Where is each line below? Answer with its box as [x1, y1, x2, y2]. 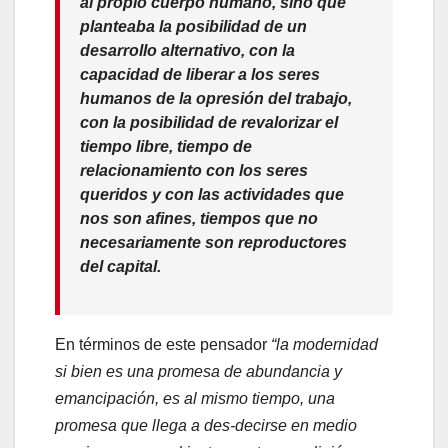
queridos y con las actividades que [80, 185, 344, 203]
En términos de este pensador [55, 335, 267, 353]
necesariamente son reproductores [80, 233, 347, 251]
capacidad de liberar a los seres [80, 65, 320, 83]
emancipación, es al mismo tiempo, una [55, 389, 335, 407]
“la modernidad [267, 335, 378, 353]
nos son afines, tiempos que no [80, 209, 318, 227]
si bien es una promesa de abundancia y [55, 362, 342, 380]
